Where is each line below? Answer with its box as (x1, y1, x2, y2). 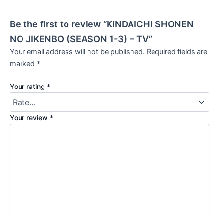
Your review (10, 113, 50, 122)
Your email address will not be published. (10, 47, 145, 56)
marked (10, 59, 37, 68)
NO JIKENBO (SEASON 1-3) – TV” (10, 33, 152, 44)
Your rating (10, 82, 47, 91)
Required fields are (147, 47, 207, 56)
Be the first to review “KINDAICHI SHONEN (10, 18, 194, 29)
